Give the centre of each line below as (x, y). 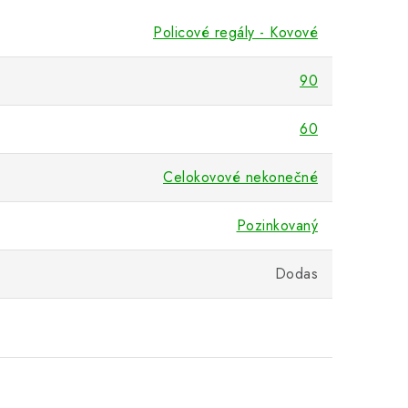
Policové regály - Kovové (235, 32)
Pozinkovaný (277, 225)
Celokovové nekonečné (240, 177)
